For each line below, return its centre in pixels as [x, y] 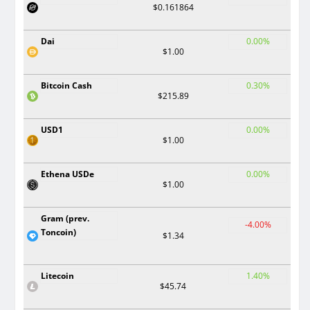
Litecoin [57, 276]
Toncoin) [58, 232]
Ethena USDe [67, 174]
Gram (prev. [65, 218]
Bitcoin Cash [66, 85]
